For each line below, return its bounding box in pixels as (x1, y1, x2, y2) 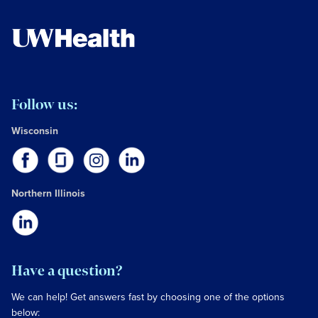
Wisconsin (11, 124, 58, 138)
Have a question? (11, 263, 123, 280)
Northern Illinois (11, 186, 85, 201)
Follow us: (11, 97, 77, 114)
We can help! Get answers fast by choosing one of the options (11, 290, 285, 305)
